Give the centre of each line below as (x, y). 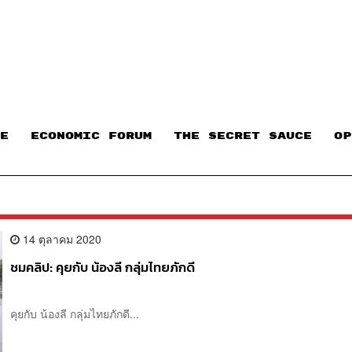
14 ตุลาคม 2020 (61, 238)
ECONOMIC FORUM (91, 136)
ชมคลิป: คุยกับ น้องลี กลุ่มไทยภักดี (103, 267)
